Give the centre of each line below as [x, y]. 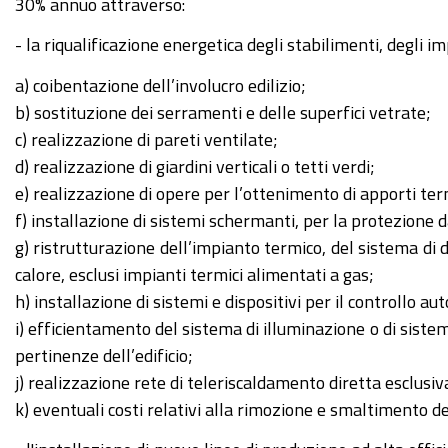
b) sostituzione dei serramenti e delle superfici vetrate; [223, 111]
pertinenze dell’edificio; [104, 354]
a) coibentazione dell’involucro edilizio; [160, 84]
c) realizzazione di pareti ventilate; [146, 138]
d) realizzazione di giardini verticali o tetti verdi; [195, 165]
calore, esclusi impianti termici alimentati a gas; [194, 273]
